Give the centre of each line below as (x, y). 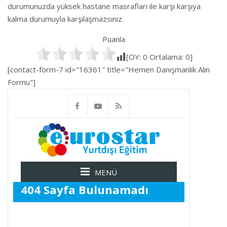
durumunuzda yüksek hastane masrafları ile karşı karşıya (104, 6)
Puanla (113, 39)
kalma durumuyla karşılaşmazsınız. (66, 19)
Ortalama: (166, 57)
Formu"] (22, 82)
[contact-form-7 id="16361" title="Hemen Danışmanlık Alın (109, 69)
